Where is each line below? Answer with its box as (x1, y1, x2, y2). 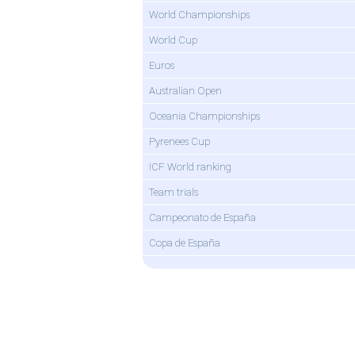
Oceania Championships (149, 110, 260, 122)
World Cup (149, 34, 197, 46)
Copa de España (149, 237, 220, 249)
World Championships (149, 9, 250, 21)
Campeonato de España (149, 212, 256, 223)
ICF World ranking (149, 161, 231, 173)
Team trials (149, 186, 198, 198)
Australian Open (149, 85, 222, 97)
